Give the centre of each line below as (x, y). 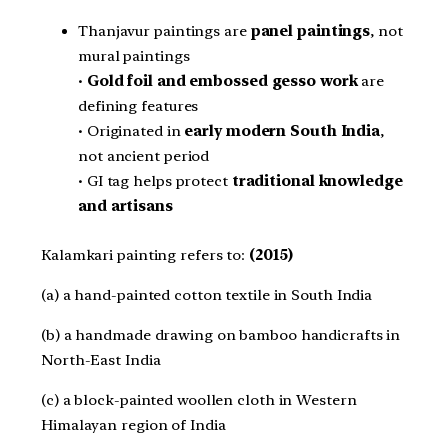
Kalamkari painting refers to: (143, 255)
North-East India (103, 359)
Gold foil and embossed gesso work (222, 80)
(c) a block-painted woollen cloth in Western (199, 399)
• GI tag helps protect (155, 180)
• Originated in (131, 130)
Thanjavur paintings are (164, 30)
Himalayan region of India (135, 424)
